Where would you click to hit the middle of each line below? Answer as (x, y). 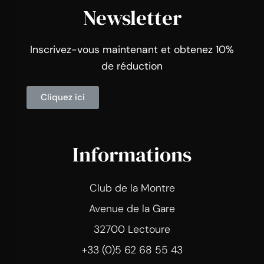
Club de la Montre (132, 188)
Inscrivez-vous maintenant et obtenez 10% (132, 49)
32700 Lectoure (132, 229)
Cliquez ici (63, 97)
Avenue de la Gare (132, 208)
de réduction (132, 66)
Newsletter (132, 17)
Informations (132, 154)
